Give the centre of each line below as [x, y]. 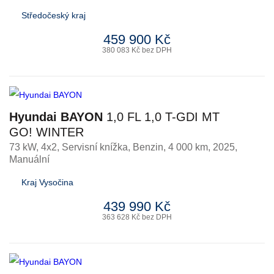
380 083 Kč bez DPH [137, 50]
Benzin [148, 147]
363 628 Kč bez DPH [137, 217]
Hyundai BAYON [56, 117]
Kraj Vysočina [47, 182]
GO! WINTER [46, 132]
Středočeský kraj [54, 15]
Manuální [29, 159]
